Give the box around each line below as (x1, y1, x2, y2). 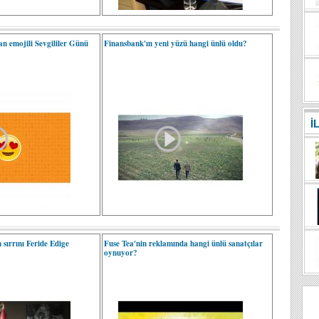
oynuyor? (104, 247, 138, 258)
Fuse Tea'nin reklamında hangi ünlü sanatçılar (104, 238, 263, 249)
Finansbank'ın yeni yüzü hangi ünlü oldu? (104, 38, 248, 49)
